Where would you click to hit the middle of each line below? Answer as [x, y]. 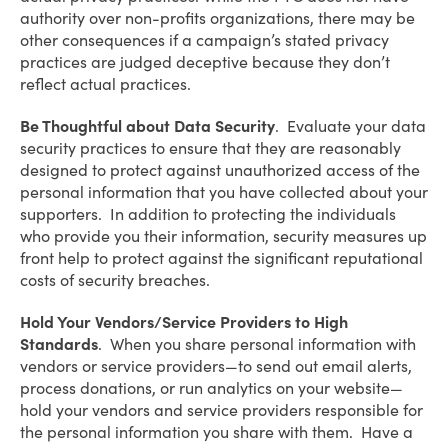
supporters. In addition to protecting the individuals [208, 214]
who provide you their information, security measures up [223, 236]
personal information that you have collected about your [224, 192]
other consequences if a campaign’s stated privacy [204, 40]
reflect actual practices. [109, 84]
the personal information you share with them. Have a [216, 432]
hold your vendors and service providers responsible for [221, 410]
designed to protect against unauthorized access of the [220, 170]
